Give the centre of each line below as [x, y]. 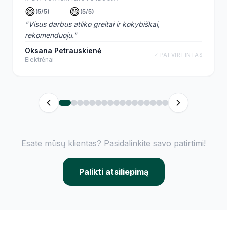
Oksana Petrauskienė [63, 51]
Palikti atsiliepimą [113, 172]
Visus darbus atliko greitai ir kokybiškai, [94, 24]
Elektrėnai [39, 60]
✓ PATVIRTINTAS [178, 54]
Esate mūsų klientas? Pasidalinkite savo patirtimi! [113, 144]
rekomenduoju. [49, 35]
